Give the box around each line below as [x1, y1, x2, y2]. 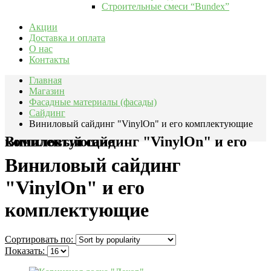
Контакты [29, 54, 70, 65]
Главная [29, 74, 62, 85]
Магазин [29, 85, 65, 96]
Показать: [5, 246, 47, 256]
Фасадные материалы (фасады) [29, 96, 157, 107]
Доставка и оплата [29, 32, 105, 43]
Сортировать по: [5, 234, 76, 245]
